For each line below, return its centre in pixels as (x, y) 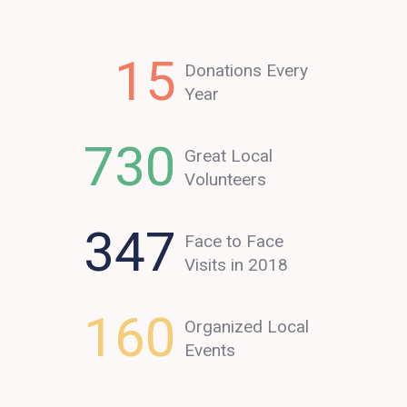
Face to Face (234, 241)
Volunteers (226, 179)
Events (210, 350)
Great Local (229, 155)
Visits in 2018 (237, 264)
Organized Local (247, 326)
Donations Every (247, 70)
